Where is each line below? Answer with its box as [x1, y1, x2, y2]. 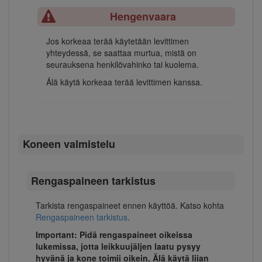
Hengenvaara [110, 8, 177, 24]
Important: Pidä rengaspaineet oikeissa [36, 229, 192, 241]
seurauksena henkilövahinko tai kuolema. [46, 58, 199, 70]
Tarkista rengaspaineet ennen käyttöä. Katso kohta [36, 199, 224, 212]
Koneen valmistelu [22, 136, 115, 152]
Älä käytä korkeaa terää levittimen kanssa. [46, 75, 202, 88]
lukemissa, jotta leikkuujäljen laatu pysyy [36, 240, 201, 253]
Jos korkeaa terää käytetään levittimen [46, 35, 189, 47]
